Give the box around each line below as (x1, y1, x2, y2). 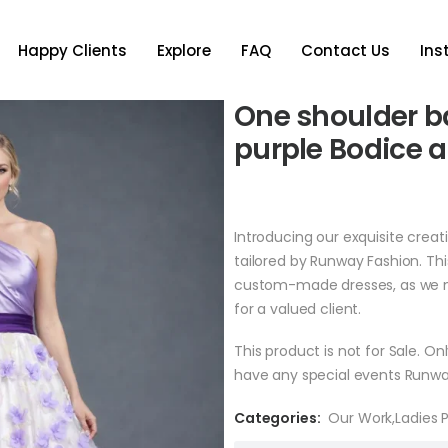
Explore (156, 39, 211, 61)
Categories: (233, 408, 321, 428)
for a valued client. (233, 299, 362, 319)
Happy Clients (17, 39, 127, 61)
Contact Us (300, 39, 390, 61)
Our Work (328, 408, 393, 428)
